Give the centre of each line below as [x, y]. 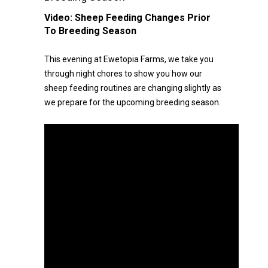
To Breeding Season [90, 31]
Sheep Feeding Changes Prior [143, 18]
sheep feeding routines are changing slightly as [133, 88]
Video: [60, 18]
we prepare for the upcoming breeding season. [133, 102]
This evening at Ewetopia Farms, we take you [129, 59]
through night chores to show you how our [123, 74]
